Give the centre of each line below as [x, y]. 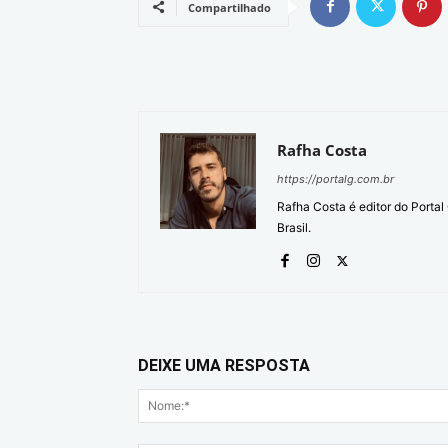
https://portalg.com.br [335, 178]
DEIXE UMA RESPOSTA [224, 365]
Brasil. [294, 227]
